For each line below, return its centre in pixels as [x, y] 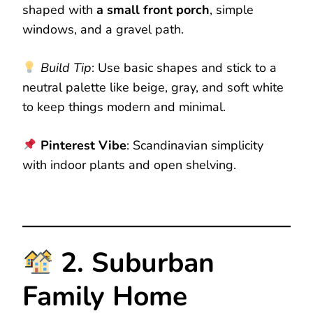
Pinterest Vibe [83, 146]
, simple [232, 10]
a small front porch [153, 10]
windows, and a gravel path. [103, 30]
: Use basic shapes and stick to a [184, 68]
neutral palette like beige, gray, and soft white [153, 88]
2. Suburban [134, 263]
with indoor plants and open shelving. [129, 165]
